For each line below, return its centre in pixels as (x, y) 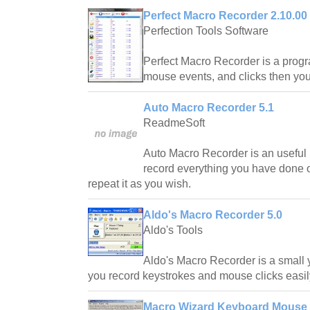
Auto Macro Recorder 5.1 (209, 108)
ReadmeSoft (174, 123)
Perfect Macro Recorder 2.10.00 (225, 16)
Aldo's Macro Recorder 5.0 (213, 215)
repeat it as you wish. (139, 184)
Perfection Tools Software (206, 31)
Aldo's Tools (173, 230)
